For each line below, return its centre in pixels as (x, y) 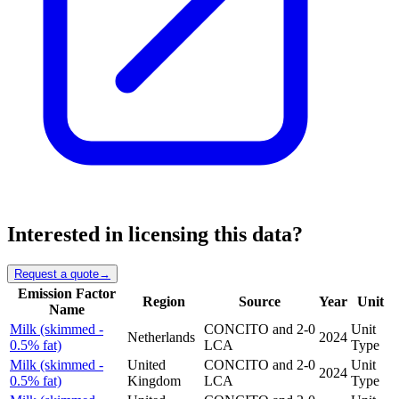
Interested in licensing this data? (155, 235)
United (147, 364)
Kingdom (154, 380)
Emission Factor (67, 293)
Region (164, 301)
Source (260, 301)
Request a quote (57, 273)
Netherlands (161, 337)
